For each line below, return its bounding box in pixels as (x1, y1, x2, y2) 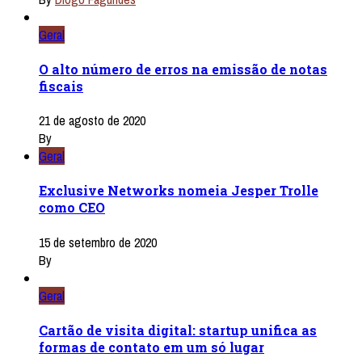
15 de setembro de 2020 (39, 233, 157, 251)
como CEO (39, 199, 105, 217)
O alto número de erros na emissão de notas (39, 60, 327, 78)
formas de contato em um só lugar (39, 338, 264, 356)
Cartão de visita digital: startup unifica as (39, 321, 317, 339)
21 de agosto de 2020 (39, 112, 145, 130)
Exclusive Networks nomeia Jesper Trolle (39, 182, 318, 200)
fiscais (39, 77, 83, 95)
